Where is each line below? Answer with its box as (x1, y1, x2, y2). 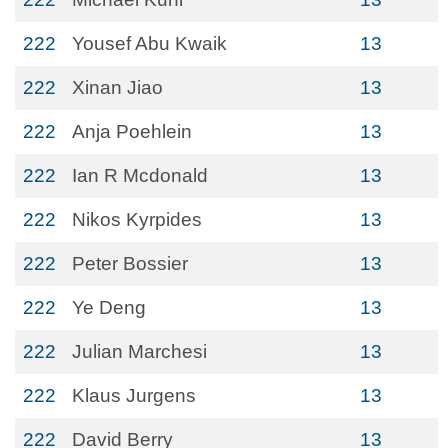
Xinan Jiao (72, 77, 163, 98)
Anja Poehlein (72, 121, 192, 142)
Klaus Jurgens (72, 385, 196, 406)
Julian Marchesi (72, 341, 207, 362)
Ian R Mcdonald (72, 165, 208, 186)
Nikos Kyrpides (72, 209, 202, 230)
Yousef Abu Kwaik (72, 33, 227, 54)
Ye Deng (72, 297, 146, 318)
